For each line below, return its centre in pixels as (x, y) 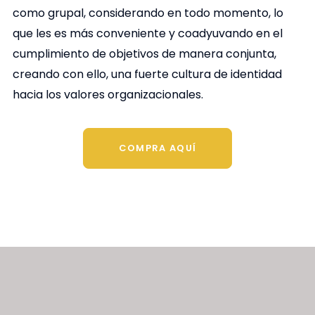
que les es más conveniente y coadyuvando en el (147, 34)
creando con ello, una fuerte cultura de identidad (147, 75)
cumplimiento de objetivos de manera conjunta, (144, 54)
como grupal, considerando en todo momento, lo (148, 13)
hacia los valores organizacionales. (108, 95)
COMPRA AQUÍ (157, 148)
